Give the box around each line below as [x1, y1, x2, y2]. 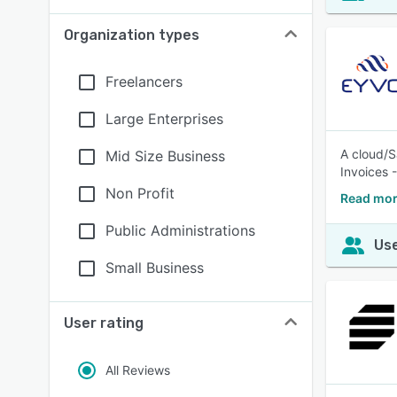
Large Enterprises [105, 110, 223, 128]
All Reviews [105, 362, 170, 378]
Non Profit [105, 184, 175, 202]
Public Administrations [105, 222, 255, 239]
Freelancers [105, 73, 183, 90]
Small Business [105, 259, 204, 276]
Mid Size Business [105, 147, 225, 165]
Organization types [64, 27, 199, 43]
